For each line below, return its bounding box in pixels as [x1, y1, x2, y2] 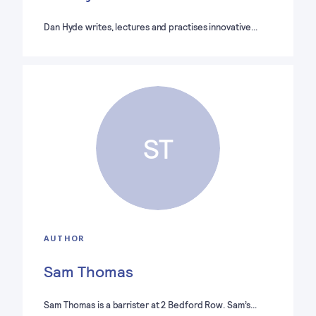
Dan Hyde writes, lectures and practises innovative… [44, 20, 257, 32]
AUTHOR [44, 232, 85, 243]
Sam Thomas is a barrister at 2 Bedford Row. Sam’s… [44, 298, 257, 310]
